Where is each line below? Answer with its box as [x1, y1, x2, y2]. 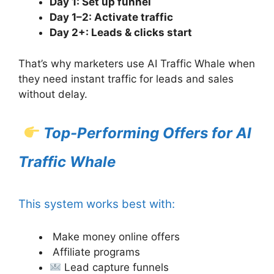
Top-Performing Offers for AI [43, 124, 252, 143]
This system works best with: [18, 197, 175, 212]
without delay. [18, 87, 87, 100]
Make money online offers [50, 231, 180, 243]
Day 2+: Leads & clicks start [50, 26, 192, 39]
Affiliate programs [50, 246, 140, 259]
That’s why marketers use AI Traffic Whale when [18, 57, 255, 70]
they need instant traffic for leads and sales [18, 72, 234, 85]
